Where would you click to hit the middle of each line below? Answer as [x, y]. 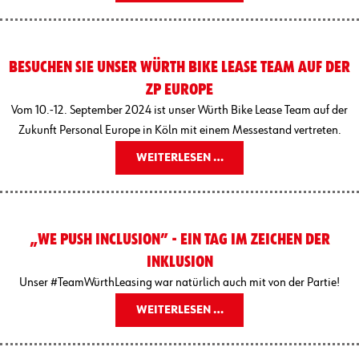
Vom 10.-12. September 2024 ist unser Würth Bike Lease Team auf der [179, 110]
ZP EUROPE [179, 89]
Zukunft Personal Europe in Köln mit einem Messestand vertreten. [179, 130]
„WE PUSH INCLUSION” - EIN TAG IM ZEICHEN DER [179, 239]
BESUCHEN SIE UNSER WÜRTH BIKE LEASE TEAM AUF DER [179, 67]
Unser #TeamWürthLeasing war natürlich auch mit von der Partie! [179, 282]
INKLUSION [179, 262]
